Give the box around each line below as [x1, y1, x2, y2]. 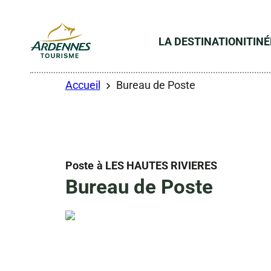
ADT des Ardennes [30, 62, 120, 75]
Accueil [65, 79, 100, 91]
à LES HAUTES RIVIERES [96, 158, 217, 172]
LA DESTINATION [158, 34, 244, 48]
